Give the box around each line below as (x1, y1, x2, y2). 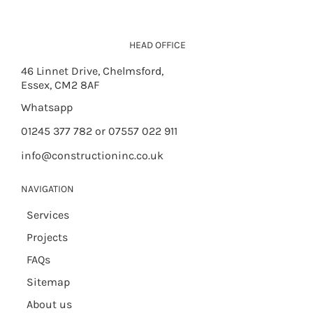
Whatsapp (20, 100, 73, 114)
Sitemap (27, 275, 71, 289)
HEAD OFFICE (129, 38, 187, 51)
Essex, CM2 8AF (20, 78, 99, 92)
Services (27, 208, 70, 221)
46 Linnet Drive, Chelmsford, (20, 64, 163, 78)
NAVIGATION (20, 182, 74, 195)
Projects (27, 230, 68, 244)
